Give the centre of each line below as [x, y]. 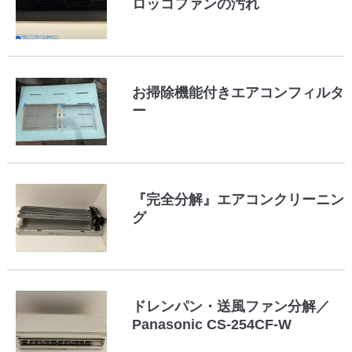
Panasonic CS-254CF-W [212, 324]
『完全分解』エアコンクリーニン [238, 199]
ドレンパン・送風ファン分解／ [231, 306]
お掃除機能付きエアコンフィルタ [238, 93]
